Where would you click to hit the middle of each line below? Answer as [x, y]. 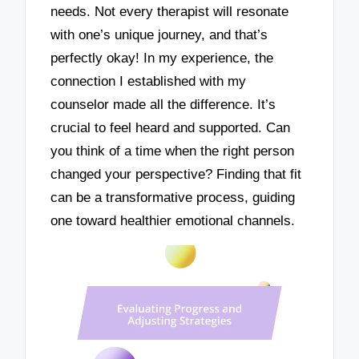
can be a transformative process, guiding [173, 198]
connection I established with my [149, 82]
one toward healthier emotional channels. [173, 221]
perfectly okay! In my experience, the [162, 58]
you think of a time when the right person [173, 151]
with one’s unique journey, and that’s [159, 35]
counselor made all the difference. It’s [163, 105]
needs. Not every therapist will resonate [170, 12]
